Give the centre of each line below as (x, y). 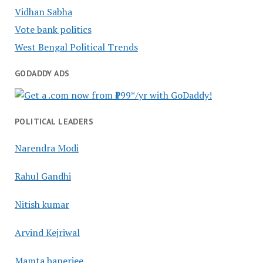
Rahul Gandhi (43, 176)
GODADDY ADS (42, 74)
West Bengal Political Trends (76, 47)
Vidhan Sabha (43, 12)
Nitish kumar (42, 204)
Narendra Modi (46, 148)
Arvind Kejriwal (47, 232)
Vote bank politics (53, 30)
